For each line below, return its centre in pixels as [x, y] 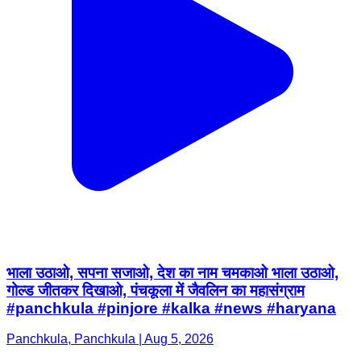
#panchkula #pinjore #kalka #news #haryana [171, 214]
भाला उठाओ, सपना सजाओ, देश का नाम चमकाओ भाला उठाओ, [172, 179]
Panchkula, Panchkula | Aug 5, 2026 [110, 246]
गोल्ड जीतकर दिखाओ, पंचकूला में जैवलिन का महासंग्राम [156, 197]
